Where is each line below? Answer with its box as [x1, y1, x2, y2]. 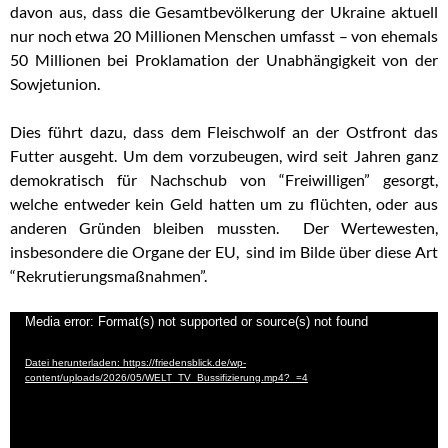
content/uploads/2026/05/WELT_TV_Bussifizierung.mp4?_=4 [25, 371, 308, 383]
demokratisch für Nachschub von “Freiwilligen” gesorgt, [10, 169, 438, 189]
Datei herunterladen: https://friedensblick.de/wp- [25, 356, 246, 368]
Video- [9, 312, 56, 332]
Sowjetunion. [10, 73, 100, 93]
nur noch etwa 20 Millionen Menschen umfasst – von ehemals [10, 25, 438, 45]
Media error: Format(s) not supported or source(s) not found [25, 313, 368, 329]
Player [9, 336, 53, 356]
